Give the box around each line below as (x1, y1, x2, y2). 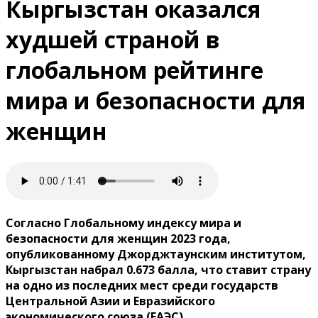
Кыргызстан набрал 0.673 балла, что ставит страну (6, 261, 311, 278)
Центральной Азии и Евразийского (6, 292, 215, 309)
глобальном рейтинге (6, 55, 263, 86)
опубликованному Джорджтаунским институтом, (6, 246, 306, 262)
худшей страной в (6, 24, 220, 55)
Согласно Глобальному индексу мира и (6, 214, 241, 231)
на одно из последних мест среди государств (6, 277, 278, 293)
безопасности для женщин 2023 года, (6, 230, 231, 246)
